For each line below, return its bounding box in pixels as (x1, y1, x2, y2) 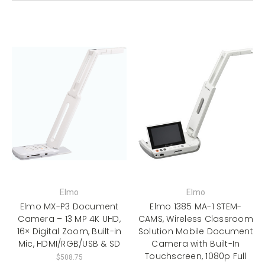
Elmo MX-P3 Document (20, 200, 119, 212)
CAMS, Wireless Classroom (138, 212, 253, 225)
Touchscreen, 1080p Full (145, 250, 247, 262)
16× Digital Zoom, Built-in (17, 225, 122, 237)
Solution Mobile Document (138, 225, 253, 237)
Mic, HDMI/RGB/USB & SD (18, 237, 121, 250)
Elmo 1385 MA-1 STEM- (150, 200, 242, 212)
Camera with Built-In (151, 237, 240, 250)
